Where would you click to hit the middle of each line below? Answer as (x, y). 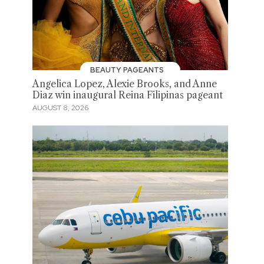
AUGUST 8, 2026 (60, 108)
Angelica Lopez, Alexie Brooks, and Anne (124, 84)
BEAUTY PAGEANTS (128, 70)
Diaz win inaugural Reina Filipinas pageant (127, 95)
